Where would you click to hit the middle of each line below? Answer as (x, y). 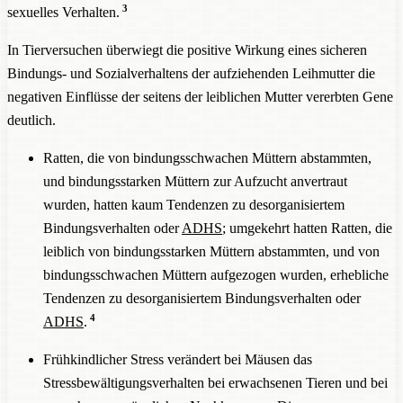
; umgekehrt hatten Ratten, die (307, 228)
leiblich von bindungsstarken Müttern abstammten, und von (211, 251)
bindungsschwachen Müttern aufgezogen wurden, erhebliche (216, 274)
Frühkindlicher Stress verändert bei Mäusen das (178, 359)
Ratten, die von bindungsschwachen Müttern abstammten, (207, 157)
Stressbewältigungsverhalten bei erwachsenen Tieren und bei (215, 382)
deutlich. (31, 120)
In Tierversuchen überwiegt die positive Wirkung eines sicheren (187, 49)
